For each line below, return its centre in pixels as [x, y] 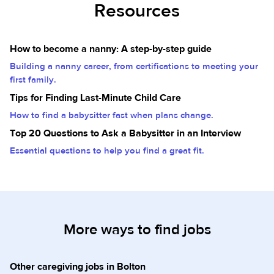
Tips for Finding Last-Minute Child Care [95, 98]
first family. [33, 80]
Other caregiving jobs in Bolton [78, 267]
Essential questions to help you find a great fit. [107, 151]
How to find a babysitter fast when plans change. [112, 115]
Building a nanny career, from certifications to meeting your [134, 66]
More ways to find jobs [137, 230]
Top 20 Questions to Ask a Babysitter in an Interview [125, 133]
